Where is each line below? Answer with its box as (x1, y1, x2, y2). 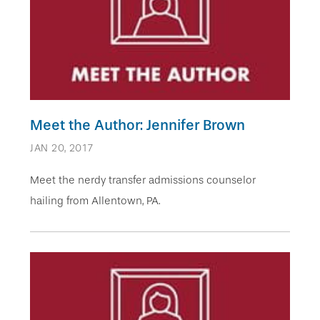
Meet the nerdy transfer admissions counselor (30, 174, 256, 187)
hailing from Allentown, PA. (30, 194, 160, 208)
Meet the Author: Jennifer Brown (30, 116, 245, 134)
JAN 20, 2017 (30, 142, 94, 155)
